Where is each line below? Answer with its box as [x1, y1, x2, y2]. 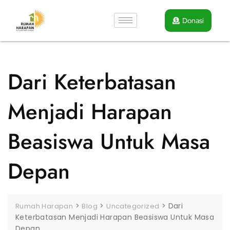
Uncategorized [106, 201, 160, 211]
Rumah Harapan [15, 201, 73, 211]
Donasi [182, 15, 204, 25]
